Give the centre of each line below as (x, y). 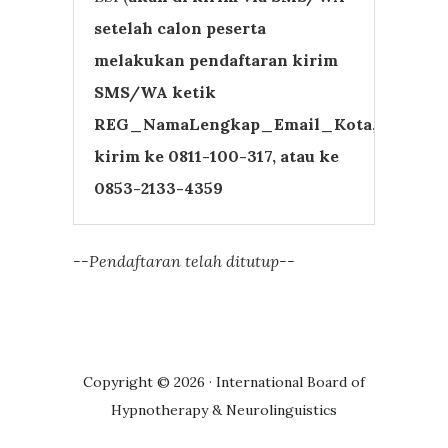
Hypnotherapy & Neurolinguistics (224, 410)
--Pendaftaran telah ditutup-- (184, 260)
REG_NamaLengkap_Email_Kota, (235, 123)
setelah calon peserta (180, 27)
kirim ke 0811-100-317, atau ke (217, 155)
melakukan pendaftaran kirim (216, 59)
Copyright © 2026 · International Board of (224, 382)
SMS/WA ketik (155, 91)
